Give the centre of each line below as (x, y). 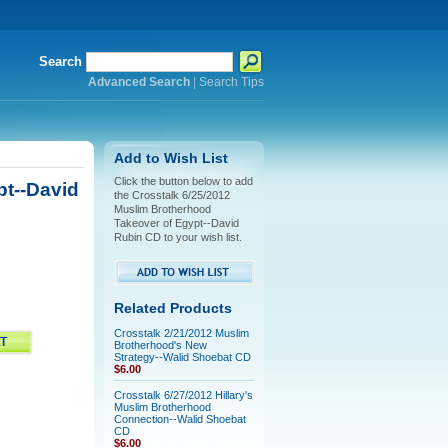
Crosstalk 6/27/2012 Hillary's (183, 395)
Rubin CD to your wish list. (177, 237)
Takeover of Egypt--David (176, 223)
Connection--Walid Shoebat (179, 419)
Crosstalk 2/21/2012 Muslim (181, 333)
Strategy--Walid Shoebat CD (182, 357)
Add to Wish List (170, 158)
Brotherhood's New (160, 345)
